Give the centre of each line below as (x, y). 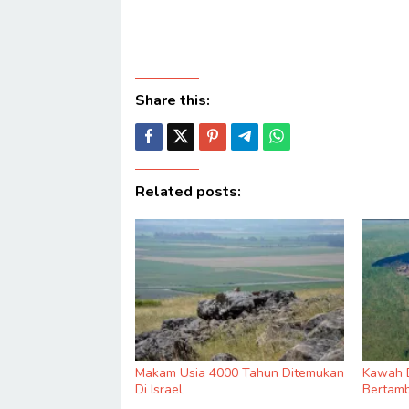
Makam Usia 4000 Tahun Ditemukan (240, 372)
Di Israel (159, 389)
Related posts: (188, 191)
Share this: (173, 100)
